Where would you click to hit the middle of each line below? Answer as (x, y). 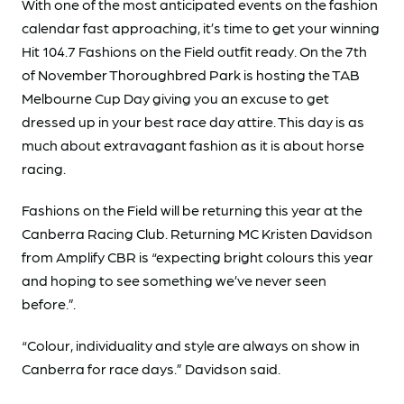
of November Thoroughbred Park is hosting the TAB (191, 74)
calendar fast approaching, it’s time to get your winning (201, 28)
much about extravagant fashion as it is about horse (193, 145)
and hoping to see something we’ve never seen (174, 280)
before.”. (49, 303)
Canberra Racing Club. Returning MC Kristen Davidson (197, 233)
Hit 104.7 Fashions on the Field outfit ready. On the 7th (194, 51)
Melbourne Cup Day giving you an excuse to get (175, 98)
